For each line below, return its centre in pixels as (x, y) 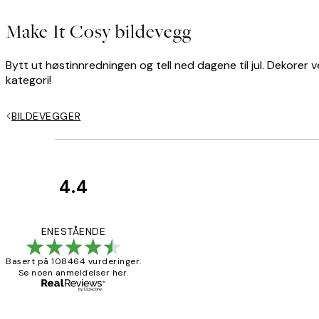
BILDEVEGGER (46, 116)
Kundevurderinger (218, 201)
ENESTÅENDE (73, 231)
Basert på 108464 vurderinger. (74, 261)
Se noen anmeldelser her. (73, 272)
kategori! (28, 80)
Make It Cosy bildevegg (99, 32)
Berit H (219, 294)
